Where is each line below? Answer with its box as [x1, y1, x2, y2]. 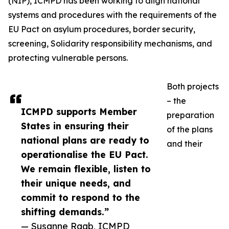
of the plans [167, 124, 213, 135]
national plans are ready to [21, 134, 149, 146]
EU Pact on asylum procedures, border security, [8, 24, 195, 35]
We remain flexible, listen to [21, 163, 151, 175]
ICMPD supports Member [21, 106, 137, 118]
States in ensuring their [21, 120, 129, 132]
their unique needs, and [21, 177, 131, 189]
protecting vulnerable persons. [8, 53, 128, 63]
